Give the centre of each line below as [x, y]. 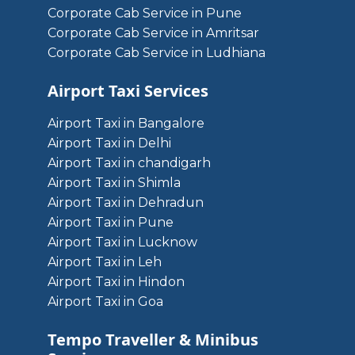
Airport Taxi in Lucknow [122, 242]
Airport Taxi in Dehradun [126, 202]
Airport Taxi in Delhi [109, 143]
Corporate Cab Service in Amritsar [153, 33]
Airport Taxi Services [128, 91]
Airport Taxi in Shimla [114, 183]
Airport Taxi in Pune [111, 222]
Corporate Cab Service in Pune [145, 13]
